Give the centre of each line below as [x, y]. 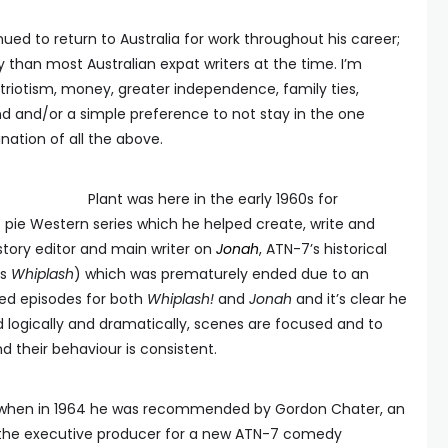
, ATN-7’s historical [323, 249]
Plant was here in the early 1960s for [213, 199]
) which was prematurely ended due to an [221, 274]
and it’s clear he [351, 299]
